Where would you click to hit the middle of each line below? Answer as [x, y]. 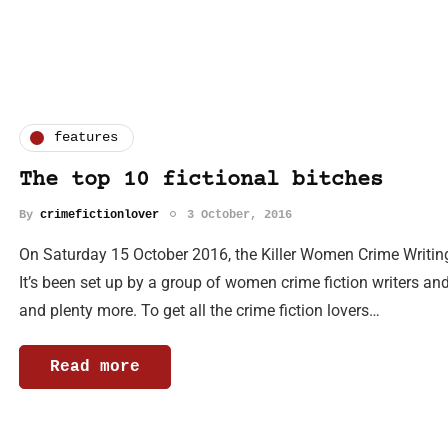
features [86, 137]
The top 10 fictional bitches [201, 180]
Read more [95, 366]
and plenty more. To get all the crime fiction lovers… [199, 310]
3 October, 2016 [239, 214]
